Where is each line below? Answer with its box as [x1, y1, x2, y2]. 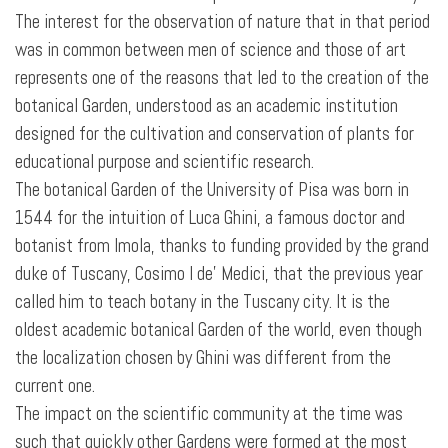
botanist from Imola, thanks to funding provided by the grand [15, 234, 429, 258]
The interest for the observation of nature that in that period [15, 10, 430, 34]
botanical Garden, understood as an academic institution [15, 94, 398, 118]
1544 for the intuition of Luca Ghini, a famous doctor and [15, 206, 405, 230]
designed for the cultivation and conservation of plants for [15, 122, 414, 146]
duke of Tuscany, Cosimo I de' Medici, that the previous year [15, 262, 423, 286]
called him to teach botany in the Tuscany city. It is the [15, 290, 390, 314]
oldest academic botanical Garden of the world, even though [15, 318, 422, 342]
